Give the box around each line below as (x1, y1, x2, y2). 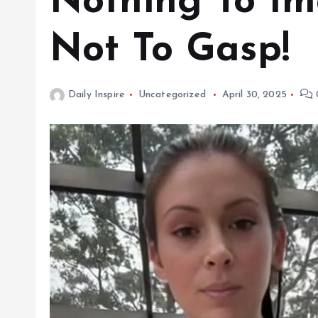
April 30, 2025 (221, 89, 287, 100)
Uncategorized (138, 89, 206, 100)
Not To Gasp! (50, 31, 290, 70)
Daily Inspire (68, 89, 126, 100)
